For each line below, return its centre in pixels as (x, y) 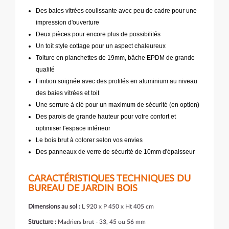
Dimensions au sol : (54, 207)
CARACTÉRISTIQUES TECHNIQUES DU (109, 179)
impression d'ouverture (68, 22)
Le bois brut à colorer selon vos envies (89, 140)
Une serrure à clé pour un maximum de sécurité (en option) (118, 105)
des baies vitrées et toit (67, 93)
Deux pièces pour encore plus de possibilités (98, 34)
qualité (45, 70)
